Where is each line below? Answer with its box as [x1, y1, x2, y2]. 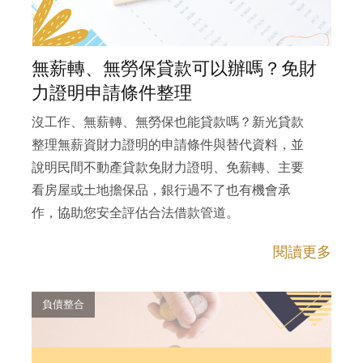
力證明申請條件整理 [32, 82, 192, 105]
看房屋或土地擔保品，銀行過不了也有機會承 [32, 181, 291, 199]
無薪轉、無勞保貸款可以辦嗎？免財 [32, 58, 317, 81]
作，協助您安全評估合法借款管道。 [32, 204, 239, 221]
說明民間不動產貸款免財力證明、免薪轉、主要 [32, 159, 304, 176]
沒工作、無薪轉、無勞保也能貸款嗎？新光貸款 [32, 113, 304, 130]
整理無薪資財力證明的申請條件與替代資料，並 [32, 136, 304, 153]
